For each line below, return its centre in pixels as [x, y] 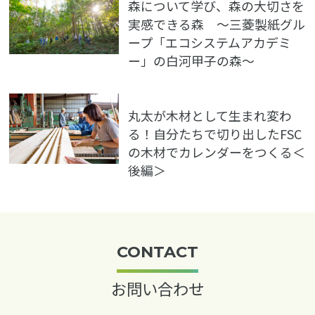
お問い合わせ [157, 288]
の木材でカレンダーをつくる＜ [216, 152]
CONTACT [157, 251]
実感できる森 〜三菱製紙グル [216, 24]
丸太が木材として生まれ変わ [210, 115]
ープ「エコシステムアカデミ [209, 42]
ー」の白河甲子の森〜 [191, 60]
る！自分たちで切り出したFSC [214, 133]
